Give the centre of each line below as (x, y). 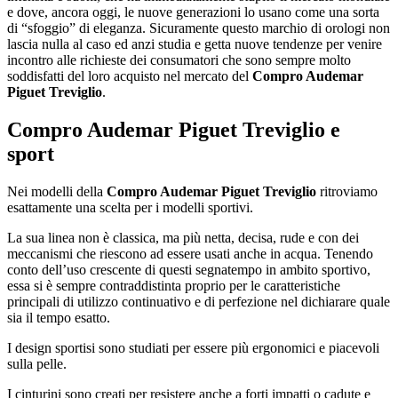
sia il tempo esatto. (59, 317)
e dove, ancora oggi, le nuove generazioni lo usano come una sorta (193, 12)
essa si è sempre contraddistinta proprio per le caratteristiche (174, 285)
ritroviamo (347, 191)
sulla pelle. (37, 363)
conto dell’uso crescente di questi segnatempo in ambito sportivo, (189, 269)
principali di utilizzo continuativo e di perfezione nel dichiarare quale (199, 301)
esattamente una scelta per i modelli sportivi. (130, 207)
